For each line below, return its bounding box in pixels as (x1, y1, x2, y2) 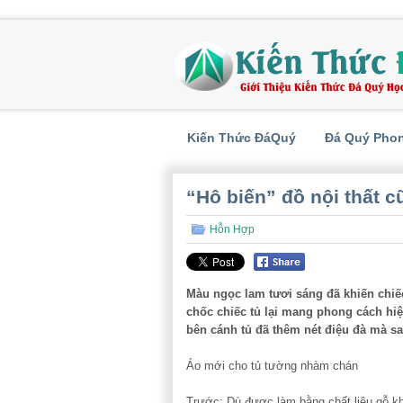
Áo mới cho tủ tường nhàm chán (186, 358, 358, 372)
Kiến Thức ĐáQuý (187, 130, 296, 145)
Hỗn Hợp (210, 223, 255, 236)
